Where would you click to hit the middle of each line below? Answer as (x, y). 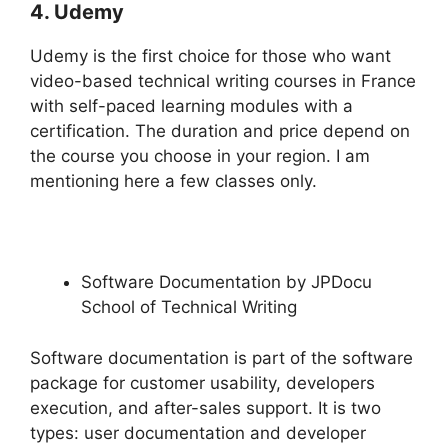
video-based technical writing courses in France (223, 81)
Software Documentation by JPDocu (226, 282)
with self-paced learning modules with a (191, 106)
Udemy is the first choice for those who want (210, 56)
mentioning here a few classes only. (173, 181)
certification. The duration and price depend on (220, 131)
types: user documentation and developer (198, 432)
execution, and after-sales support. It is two (205, 407)
